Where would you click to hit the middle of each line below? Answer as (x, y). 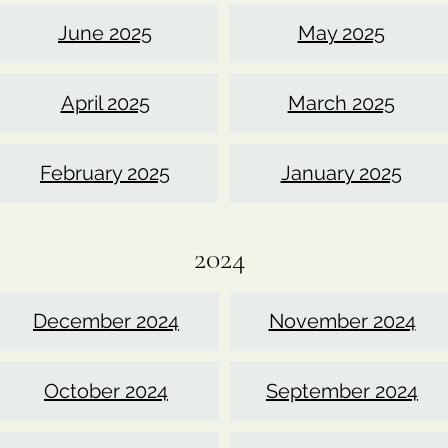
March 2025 (341, 103)
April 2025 (105, 103)
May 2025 (341, 33)
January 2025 (341, 173)
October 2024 (106, 391)
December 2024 (106, 321)
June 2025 (105, 33)
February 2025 (105, 173)
